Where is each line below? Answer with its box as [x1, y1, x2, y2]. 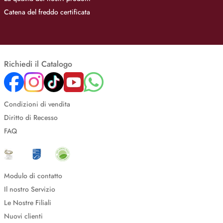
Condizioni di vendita [4, 99, 70, 109]
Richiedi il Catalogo [4, 58, 72, 70]
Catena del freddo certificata [4, 7, 90, 17]
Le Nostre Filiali [4, 198, 51, 208]
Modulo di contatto [4, 171, 62, 181]
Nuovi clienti [4, 211, 43, 221]
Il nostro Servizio [4, 184, 55, 194]
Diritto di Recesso [4, 112, 58, 122]
